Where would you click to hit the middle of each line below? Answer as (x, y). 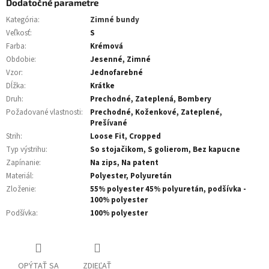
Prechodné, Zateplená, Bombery (151, 99)
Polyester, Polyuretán (131, 176)
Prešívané (109, 123)
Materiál (19, 176)
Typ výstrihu (26, 149)
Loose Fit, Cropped (125, 136)
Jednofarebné (116, 72)
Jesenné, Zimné (120, 59)
